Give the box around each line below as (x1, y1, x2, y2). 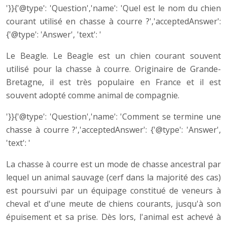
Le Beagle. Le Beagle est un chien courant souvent (6, 50, 221, 61)
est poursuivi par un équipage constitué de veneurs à (6, 184, 221, 196)
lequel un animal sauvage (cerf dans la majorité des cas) (6, 171, 221, 183)
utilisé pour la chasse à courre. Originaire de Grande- (6, 63, 221, 74)
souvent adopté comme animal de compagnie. (6, 89, 179, 101)
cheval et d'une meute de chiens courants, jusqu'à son (6, 198, 221, 209)
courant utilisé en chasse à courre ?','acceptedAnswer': (6, 15, 221, 27)
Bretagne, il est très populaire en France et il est (6, 76, 221, 88)
